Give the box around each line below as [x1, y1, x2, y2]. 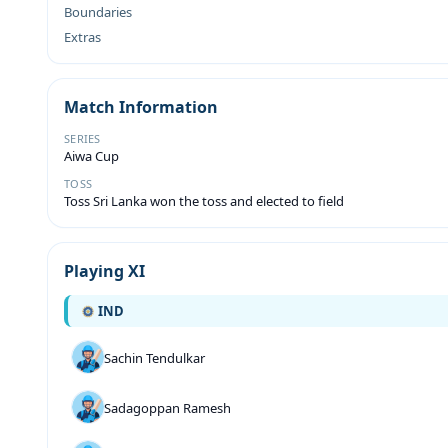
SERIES [64, 131, 101, 146]
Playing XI [64, 260, 145, 282]
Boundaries [64, 3, 132, 21]
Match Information [64, 96, 218, 118]
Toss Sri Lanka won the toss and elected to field [64, 192, 344, 210]
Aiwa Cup [64, 147, 119, 165]
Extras [64, 28, 101, 46]
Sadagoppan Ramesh [104, 399, 231, 417]
